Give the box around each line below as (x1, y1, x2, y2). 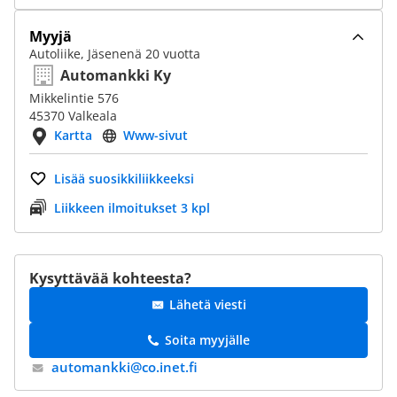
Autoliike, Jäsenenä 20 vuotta (29, 45, 200, 62)
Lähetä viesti (168, 296, 246, 313)
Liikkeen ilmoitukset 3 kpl (54, 199, 210, 216)
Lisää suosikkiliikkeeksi (54, 170, 194, 187)
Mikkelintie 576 (29, 90, 119, 106)
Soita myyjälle (165, 331, 250, 348)
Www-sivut (123, 127, 188, 144)
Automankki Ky (60, 66, 171, 85)
